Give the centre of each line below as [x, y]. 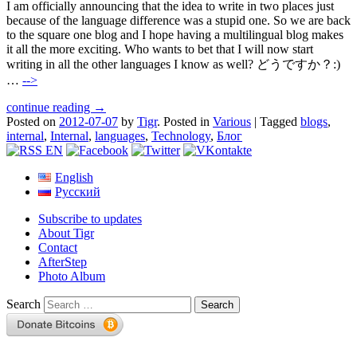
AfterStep [63, 262]
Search [24, 304]
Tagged [280, 122]
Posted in [188, 122]
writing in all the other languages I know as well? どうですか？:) [173, 65]
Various [232, 122]
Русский [77, 192]
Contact [58, 248]
